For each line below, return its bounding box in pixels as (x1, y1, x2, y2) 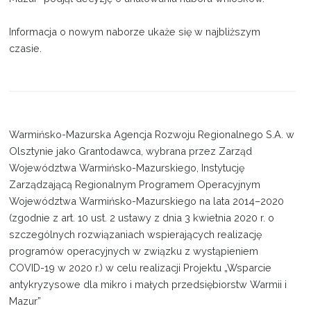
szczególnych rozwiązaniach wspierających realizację (9, 228, 262, 240)
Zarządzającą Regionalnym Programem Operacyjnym (9, 178, 261, 190)
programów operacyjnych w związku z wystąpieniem (9, 244, 259, 257)
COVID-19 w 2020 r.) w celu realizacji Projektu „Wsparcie (9, 261, 272, 274)
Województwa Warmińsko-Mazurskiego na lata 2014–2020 (9, 194, 285, 207)
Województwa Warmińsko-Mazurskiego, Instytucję (9, 161, 245, 174)
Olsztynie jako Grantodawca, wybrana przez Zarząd (9, 144, 253, 157)
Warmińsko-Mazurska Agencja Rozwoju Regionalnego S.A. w (9, 128, 295, 140)
